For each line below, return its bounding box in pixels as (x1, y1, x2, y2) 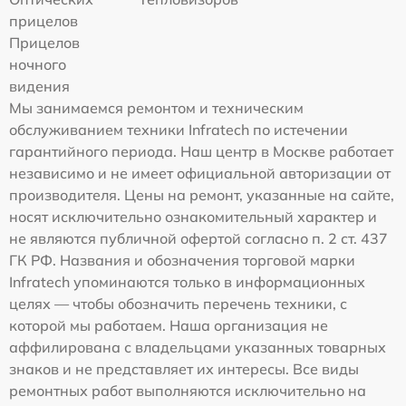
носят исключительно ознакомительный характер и (9, 208, 377, 226)
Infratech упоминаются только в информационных (9, 273, 365, 291)
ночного (9, 55, 66, 73)
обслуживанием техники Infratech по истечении (9, 121, 348, 139)
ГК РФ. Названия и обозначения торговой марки (9, 251, 355, 269)
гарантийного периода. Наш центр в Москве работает (9, 142, 393, 160)
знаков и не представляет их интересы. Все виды (9, 360, 359, 378)
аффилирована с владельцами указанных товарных (9, 338, 386, 356)
